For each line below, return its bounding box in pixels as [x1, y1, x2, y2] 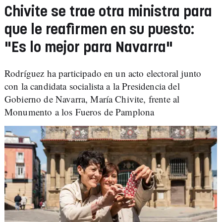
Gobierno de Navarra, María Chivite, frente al [4, 93, 180, 105]
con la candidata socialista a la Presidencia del [4, 80, 180, 92]
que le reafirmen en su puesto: [4, 23, 194, 37]
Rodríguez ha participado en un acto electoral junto [4, 67, 202, 79]
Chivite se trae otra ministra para [4, 5, 212, 19]
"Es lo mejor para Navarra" [4, 41, 173, 55]
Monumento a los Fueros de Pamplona [4, 106, 155, 118]
